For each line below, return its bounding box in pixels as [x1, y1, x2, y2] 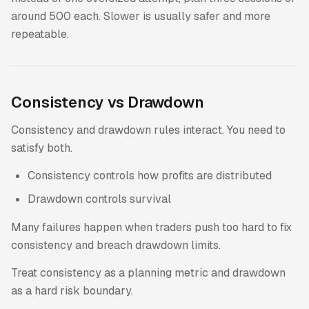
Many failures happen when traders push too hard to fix [11, 219, 292, 235]
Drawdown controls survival [28, 192, 171, 207]
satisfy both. [11, 140, 72, 155]
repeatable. [11, 27, 69, 42]
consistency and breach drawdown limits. [11, 237, 221, 252]
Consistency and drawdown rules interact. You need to [11, 122, 286, 137]
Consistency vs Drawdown [11, 92, 204, 112]
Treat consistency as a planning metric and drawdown [11, 266, 286, 281]
